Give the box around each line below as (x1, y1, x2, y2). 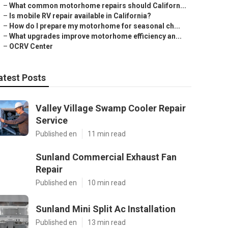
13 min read (88, 218, 126, 226)
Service (36, 115, 68, 126)
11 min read (88, 130, 126, 138)
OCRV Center (9, 42, 53, 50)
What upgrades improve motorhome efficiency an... (9, 32, 182, 40)
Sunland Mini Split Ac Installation (36, 204, 176, 214)
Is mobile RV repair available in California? (9, 12, 151, 20)
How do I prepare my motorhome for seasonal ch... (9, 22, 180, 30)
